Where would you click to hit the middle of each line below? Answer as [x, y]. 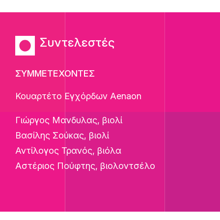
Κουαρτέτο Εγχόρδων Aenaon [79, 96]
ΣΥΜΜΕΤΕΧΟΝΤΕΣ [55, 73]
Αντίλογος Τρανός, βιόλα [69, 151]
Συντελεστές [78, 42]
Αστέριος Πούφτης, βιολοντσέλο [85, 166]
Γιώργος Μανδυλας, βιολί [69, 120]
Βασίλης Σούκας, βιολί [62, 135]
